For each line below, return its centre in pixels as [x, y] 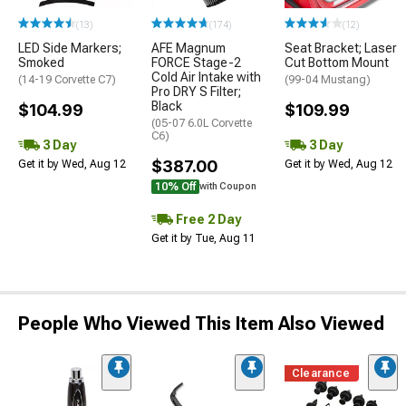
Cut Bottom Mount [337, 63]
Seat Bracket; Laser [341, 48]
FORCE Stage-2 [196, 63]
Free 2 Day [207, 219]
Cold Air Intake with [206, 77]
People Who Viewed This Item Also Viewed [201, 324]
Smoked [41, 63]
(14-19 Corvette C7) [67, 80]
